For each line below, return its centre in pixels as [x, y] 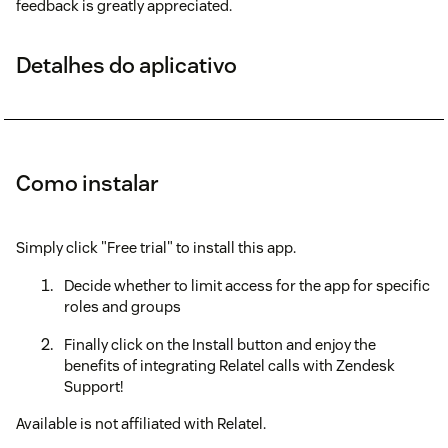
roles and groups [122, 307]
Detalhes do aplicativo [126, 65]
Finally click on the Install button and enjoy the [220, 345]
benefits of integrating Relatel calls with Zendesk [229, 366]
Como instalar [87, 183]
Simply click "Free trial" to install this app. [156, 248]
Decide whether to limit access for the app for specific [247, 286]
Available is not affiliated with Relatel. [141, 424]
